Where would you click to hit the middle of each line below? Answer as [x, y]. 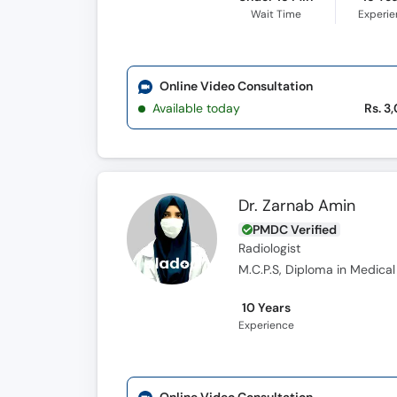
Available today [196, 108]
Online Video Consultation [236, 86]
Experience [267, 325]
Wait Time [276, 14]
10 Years [267, 307]
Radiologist [270, 249]
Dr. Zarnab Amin [297, 206]
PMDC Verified [295, 230]
